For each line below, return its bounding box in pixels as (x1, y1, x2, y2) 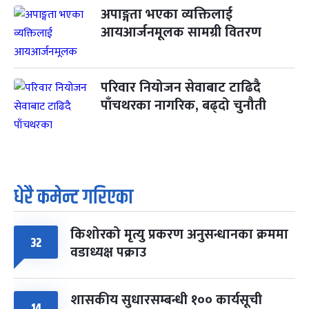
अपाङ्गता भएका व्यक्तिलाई (101, 2, 232, 26)
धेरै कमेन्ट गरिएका (14, 181, 133, 213)
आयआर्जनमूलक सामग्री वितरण (101, 20, 261, 44)
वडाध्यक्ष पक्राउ (70, 240, 146, 264)
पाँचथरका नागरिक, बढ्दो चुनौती (101, 93, 266, 117)
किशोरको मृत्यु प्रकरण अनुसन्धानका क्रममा (70, 222, 288, 246)
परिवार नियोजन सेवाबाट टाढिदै (101, 75, 261, 99)
